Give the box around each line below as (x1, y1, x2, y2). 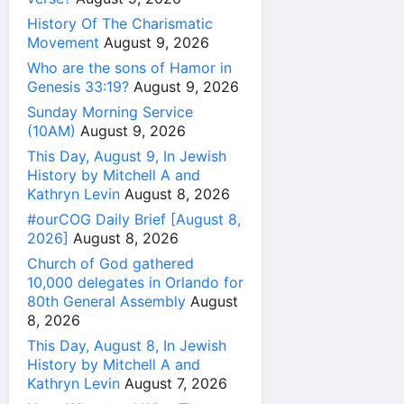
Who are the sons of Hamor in (27, 59, 232, 78)
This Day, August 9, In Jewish (27, 147, 226, 166)
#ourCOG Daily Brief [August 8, (27, 210, 241, 229)
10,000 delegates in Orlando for (27, 273, 243, 292)
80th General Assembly (27, 292, 186, 311)
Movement (27, 33, 99, 52)
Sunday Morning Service (27, 103, 193, 122)
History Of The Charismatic (27, 14, 213, 33)
